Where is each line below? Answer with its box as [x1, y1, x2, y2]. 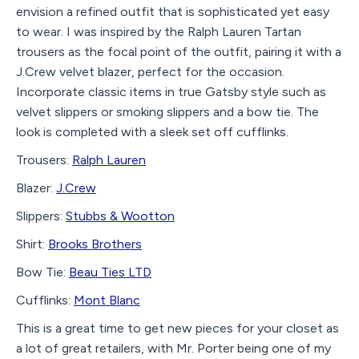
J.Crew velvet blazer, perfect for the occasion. [16, 64, 284, 80]
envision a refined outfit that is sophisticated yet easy [16, 4, 329, 20]
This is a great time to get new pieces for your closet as [16, 321, 339, 337]
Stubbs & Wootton [66, 208, 175, 224]
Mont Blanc [74, 292, 140, 309]
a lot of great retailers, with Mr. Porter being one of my [16, 341, 331, 357]
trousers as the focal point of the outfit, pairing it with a [16, 44, 341, 60]
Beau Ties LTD [69, 264, 151, 280]
